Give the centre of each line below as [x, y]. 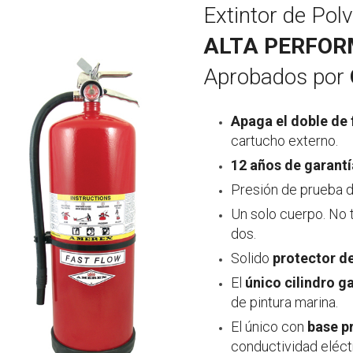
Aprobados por [277, 77]
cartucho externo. [285, 141]
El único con [269, 327]
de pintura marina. [285, 302]
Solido [252, 258]
